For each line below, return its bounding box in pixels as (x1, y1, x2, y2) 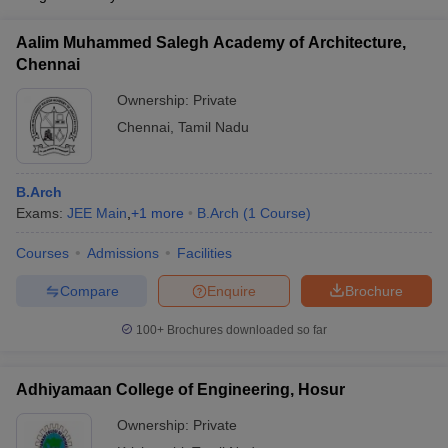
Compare (59, 282, 119, 299)
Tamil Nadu (178, 119, 249, 135)
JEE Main (67, 205, 127, 221)
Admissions (87, 245, 159, 261)
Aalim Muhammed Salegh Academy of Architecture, (16, 34, 406, 51)
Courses (16, 245, 69, 261)
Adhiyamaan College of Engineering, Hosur (16, 381, 345, 398)
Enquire (207, 282, 256, 299)
